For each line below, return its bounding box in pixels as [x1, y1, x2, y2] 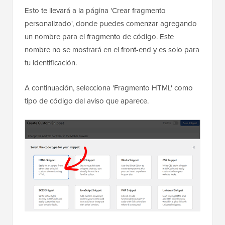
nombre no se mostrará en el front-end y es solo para [25, 44, 199, 55]
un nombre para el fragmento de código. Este [25, 31, 174, 42]
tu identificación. [25, 57, 77, 68]
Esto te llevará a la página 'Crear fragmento [25, 5, 166, 16]
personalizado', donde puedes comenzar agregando [25, 18, 197, 29]
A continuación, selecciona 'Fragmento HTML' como [25, 82, 193, 93]
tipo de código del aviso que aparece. [25, 95, 149, 106]
